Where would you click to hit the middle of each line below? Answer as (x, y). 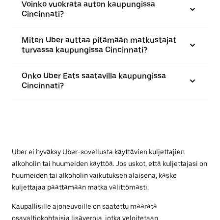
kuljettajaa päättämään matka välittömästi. (80, 187)
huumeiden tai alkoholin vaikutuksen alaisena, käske (94, 175)
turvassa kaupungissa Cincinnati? (84, 50)
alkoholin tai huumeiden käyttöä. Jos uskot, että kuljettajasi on (110, 163)
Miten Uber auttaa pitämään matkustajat (99, 40)
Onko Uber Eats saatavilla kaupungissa (94, 76)
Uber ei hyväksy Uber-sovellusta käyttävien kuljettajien (98, 151)
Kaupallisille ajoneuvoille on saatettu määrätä (84, 206)
